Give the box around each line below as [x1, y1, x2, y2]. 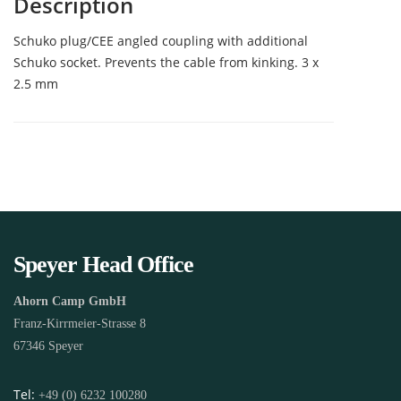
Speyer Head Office [13, 251, 193, 277]
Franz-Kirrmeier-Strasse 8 [13, 316, 146, 330]
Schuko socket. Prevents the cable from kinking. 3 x [13, 53, 319, 71]
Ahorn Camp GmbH [13, 294, 126, 308]
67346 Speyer [13, 338, 83, 353]
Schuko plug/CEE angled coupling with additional [13, 31, 308, 49]
